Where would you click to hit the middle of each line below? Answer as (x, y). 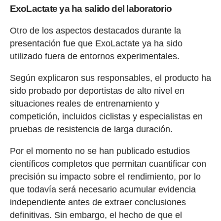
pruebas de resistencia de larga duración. (91, 129)
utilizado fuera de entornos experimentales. (94, 56)
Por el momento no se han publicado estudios (100, 151)
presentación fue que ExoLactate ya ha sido (96, 44)
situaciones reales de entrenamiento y (84, 104)
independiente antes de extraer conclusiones (98, 203)
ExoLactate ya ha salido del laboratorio (91, 9)
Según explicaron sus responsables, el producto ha (110, 78)
